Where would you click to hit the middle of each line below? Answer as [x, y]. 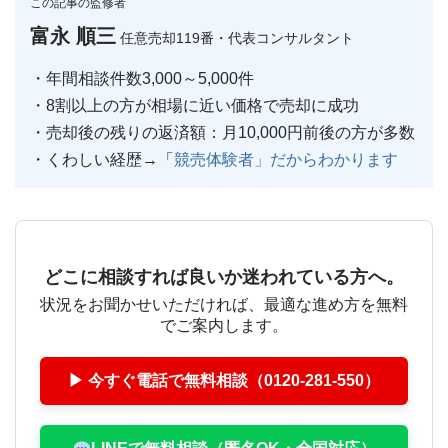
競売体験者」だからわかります [286, 159]
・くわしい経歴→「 [102, 159]
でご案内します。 [224, 325]
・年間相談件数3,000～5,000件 [142, 78]
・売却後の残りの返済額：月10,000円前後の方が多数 [222, 132]
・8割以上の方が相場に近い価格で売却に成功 [194, 105]
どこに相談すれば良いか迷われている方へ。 [224, 277]
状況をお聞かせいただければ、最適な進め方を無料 [224, 304]
